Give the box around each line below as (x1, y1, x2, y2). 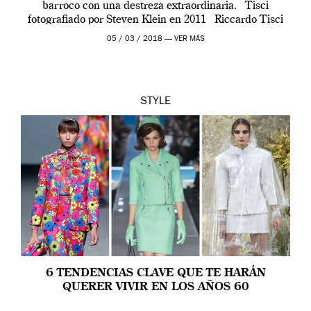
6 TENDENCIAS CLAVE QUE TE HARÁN (45, 268, 266, 280)
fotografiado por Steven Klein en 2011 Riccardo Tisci (28, 15, 283, 26)
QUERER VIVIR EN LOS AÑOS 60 (62, 282, 249, 294)
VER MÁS (174, 35, 205, 43)
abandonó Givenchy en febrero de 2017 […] (51, 28, 260, 40)
